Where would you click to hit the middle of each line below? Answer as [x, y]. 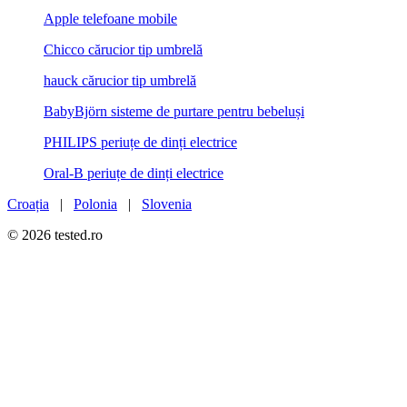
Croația [28, 204]
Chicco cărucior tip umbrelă [123, 50]
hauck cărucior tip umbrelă [120, 81]
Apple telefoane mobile [110, 19]
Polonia [95, 204]
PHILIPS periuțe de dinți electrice [140, 143]
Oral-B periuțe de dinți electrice [134, 174]
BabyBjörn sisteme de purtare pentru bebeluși [174, 112]
